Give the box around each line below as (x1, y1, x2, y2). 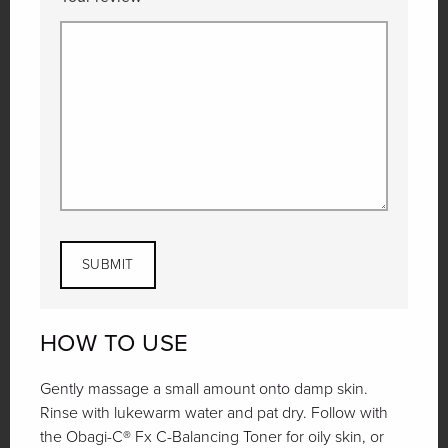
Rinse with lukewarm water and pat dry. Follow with (40, 401, 388, 424)
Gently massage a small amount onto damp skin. (40, 377, 368, 400)
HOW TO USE (40, 325, 189, 361)
